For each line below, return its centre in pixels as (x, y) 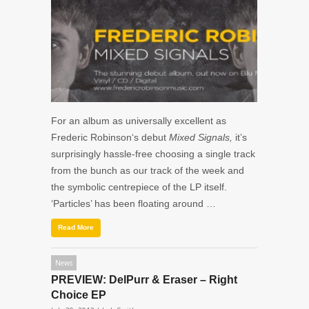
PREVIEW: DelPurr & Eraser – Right (144, 279)
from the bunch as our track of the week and (148, 170)
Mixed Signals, (202, 137)
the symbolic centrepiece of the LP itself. (139, 187)
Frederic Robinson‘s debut (110, 137)
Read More (76, 227)
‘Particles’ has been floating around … (133, 203)
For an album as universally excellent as (139, 120)
